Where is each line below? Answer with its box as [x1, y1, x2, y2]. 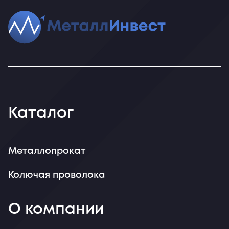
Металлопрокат [8, 147, 85, 155]
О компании [8, 202, 104, 216]
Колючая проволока [8, 171, 105, 179]
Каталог [8, 106, 74, 120]
